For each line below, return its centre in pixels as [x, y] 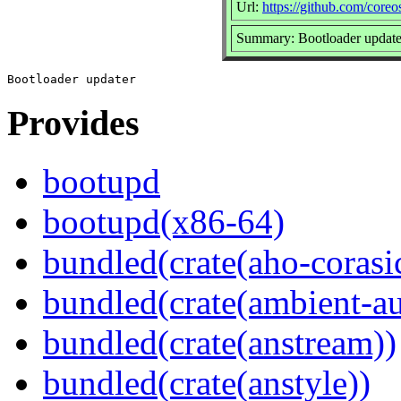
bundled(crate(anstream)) [220, 343]
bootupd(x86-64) [164, 222]
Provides [73, 124]
